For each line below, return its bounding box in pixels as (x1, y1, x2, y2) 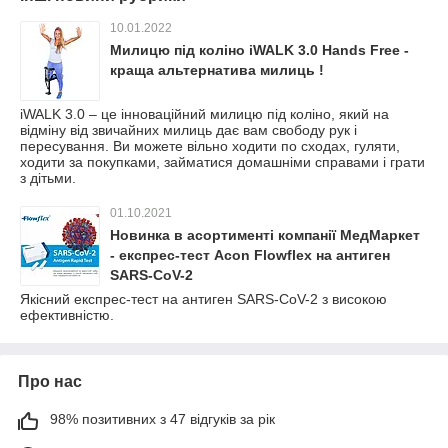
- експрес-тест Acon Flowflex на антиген (110, 246, 390, 263)
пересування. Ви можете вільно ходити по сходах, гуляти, (20, 137, 400, 154)
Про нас (18, 372, 82, 390)
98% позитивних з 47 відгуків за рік (50, 410, 275, 427)
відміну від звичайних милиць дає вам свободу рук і (20, 121, 357, 138)
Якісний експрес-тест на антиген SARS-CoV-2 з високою (20, 290, 387, 307)
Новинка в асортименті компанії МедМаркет (110, 226, 420, 243)
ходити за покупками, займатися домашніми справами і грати (20, 153, 425, 170)
